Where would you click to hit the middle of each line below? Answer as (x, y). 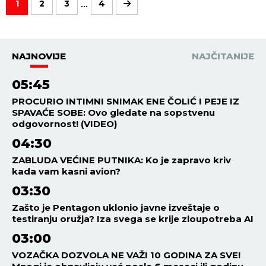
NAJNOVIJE (39, 56)
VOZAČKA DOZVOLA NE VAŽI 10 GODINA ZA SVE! (126, 255)
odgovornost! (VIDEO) (64, 123)
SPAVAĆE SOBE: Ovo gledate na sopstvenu (113, 112)
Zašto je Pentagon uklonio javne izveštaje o (116, 207)
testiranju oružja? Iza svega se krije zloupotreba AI (133, 218)
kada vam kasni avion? (66, 171)
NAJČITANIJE (223, 56)
